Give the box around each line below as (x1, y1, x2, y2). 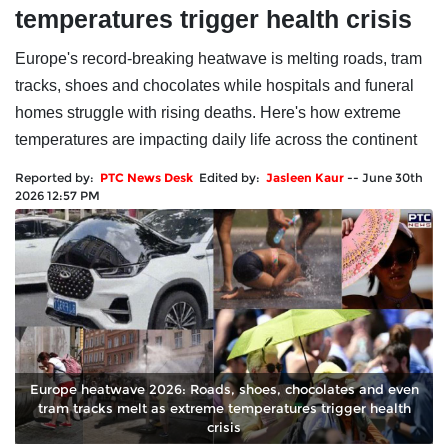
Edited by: (199, 170, 266, 186)
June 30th (362, 170, 423, 186)
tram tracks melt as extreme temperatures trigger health (37, 400, 411, 417)
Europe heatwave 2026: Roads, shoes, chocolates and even (29, 381, 419, 398)
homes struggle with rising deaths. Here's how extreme (15, 104, 401, 122)
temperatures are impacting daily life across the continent (15, 131, 417, 149)
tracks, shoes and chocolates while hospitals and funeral (15, 77, 414, 95)
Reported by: (15, 170, 100, 186)
